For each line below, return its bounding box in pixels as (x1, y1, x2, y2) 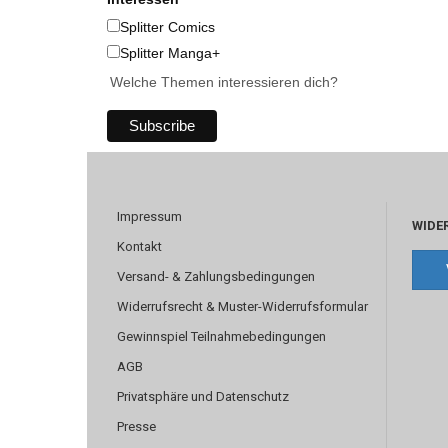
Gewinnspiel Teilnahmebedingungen (117, 329, 326, 345)
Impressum (117, 209, 182, 225)
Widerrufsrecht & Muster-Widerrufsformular (117, 299, 368, 315)
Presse (117, 419, 156, 435)
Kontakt (117, 239, 162, 255)
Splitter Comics (120, 19, 215, 36)
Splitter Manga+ (120, 45, 220, 62)
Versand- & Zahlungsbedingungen (117, 269, 315, 285)
